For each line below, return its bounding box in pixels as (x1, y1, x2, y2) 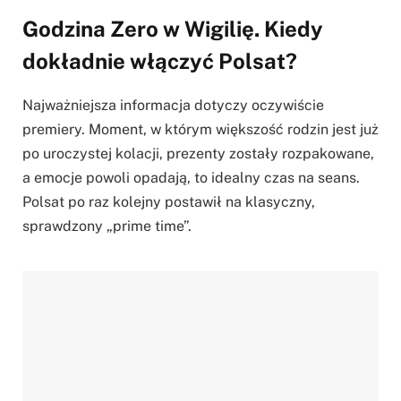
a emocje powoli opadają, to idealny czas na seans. (22, 168, 360, 186)
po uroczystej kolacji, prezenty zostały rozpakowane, (22, 144, 374, 162)
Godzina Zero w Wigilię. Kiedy (22, 15, 323, 41)
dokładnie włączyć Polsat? (22, 47, 297, 73)
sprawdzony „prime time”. (22, 217, 192, 235)
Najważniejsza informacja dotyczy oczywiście (22, 96, 324, 114)
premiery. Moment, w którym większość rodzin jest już (22, 120, 379, 138)
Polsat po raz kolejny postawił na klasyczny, (22, 192, 315, 210)
